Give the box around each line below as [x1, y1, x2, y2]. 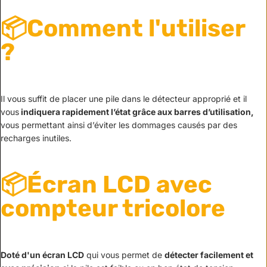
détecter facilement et [164, 250, 253, 260]
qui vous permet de [84, 250, 164, 260]
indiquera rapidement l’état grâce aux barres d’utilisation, [19, 106, 254, 117]
